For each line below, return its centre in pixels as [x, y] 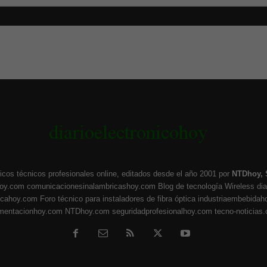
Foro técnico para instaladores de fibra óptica [118, 199]
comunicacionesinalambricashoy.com [91, 186]
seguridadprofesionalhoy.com [162, 211]
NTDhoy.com [87, 211]
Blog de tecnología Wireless [206, 186]
